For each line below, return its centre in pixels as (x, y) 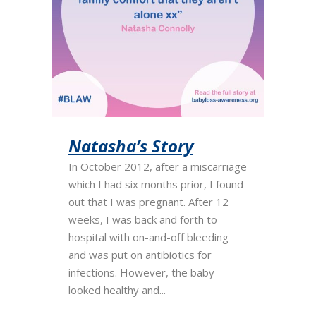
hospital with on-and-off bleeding (148, 237)
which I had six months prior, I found (156, 184)
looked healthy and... (117, 290)
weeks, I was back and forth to (143, 219)
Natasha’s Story (131, 146)
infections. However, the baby (141, 272)
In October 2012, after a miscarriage (158, 166)
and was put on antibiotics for (140, 255)
